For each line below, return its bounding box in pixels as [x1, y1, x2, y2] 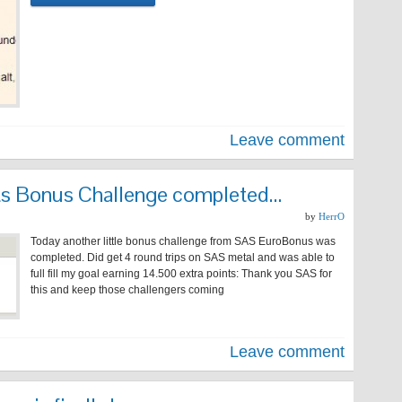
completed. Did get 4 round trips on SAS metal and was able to [31, 251, 335, 264]
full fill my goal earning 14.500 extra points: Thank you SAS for [31, 267, 332, 280]
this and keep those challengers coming [31, 284, 224, 296]
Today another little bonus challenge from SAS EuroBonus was [31, 235, 336, 248]
